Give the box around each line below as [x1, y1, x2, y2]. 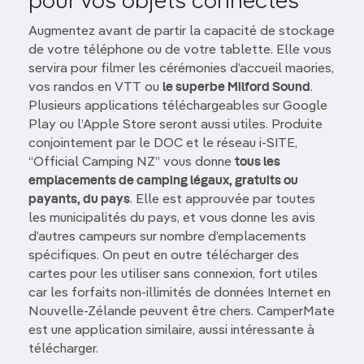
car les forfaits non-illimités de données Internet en [28, 286, 331, 300]
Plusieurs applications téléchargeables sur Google [28, 99, 327, 113]
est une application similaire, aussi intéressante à [28, 323, 314, 337]
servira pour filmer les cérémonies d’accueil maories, [28, 62, 334, 76]
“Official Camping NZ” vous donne [28, 155, 235, 169]
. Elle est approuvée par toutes [130, 193, 315, 206]
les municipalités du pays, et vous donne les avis [28, 211, 315, 225]
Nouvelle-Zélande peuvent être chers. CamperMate [28, 305, 335, 318]
